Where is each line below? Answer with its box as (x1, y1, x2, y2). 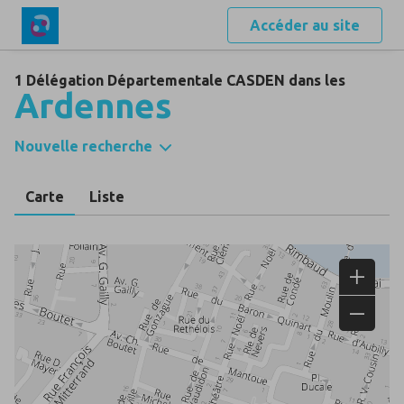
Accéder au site (250, 17, 360, 33)
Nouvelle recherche (14, 138, 152, 155)
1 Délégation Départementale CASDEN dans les (14, 72, 345, 88)
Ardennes (14, 87, 172, 124)
